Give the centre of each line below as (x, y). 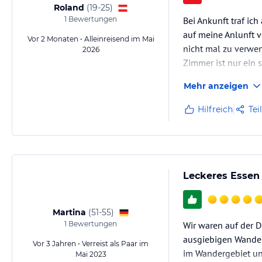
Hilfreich (215, 109)
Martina (69, 212)
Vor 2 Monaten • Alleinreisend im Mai (91, 39)
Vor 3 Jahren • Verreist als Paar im (91, 244)
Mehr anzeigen (216, 86)
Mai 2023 (91, 254)
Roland (69, 8)
